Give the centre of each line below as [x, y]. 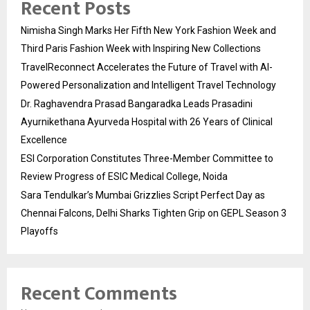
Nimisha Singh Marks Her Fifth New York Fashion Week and [148, 31]
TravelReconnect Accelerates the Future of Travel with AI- [147, 67]
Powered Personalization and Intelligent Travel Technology [148, 85]
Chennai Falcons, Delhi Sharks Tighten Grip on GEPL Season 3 [154, 213]
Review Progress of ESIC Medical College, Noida [124, 177]
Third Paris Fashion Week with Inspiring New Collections [141, 49]
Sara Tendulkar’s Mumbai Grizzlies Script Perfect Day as [143, 195]
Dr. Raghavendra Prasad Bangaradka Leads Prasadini [137, 104]
